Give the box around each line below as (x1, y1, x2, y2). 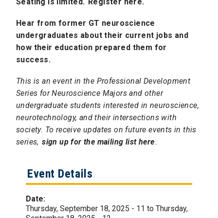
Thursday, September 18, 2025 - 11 (26, 203, 145, 213)
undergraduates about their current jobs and (16, 31, 189, 40)
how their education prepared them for (16, 43, 167, 53)
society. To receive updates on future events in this (16, 125, 197, 135)
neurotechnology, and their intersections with (16, 113, 177, 123)
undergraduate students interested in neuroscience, (16, 101, 199, 110)
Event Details (27, 166, 93, 181)
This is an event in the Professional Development (16, 76, 191, 86)
